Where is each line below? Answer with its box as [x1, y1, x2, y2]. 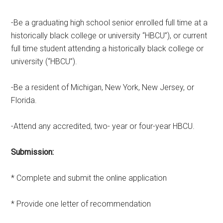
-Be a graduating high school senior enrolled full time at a [11, 17, 208, 27]
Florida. [11, 95, 37, 105]
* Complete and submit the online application [11, 173, 167, 183]
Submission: [11, 147, 54, 157]
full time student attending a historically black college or [11, 43, 204, 53]
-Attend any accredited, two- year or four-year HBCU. [11, 121, 195, 131]
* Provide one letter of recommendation [11, 199, 151, 209]
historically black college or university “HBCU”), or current [11, 30, 208, 40]
